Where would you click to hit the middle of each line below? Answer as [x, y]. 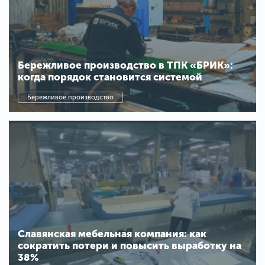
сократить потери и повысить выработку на [130, 245]
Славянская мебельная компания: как [112, 233]
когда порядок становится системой [110, 77]
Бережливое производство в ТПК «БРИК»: [125, 65]
